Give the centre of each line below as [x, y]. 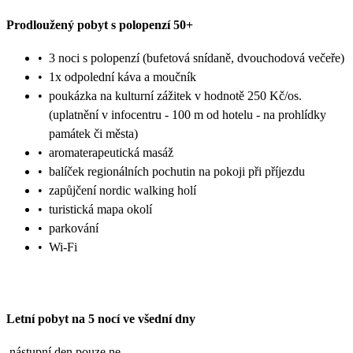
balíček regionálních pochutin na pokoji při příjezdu [177, 172]
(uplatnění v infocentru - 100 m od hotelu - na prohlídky [188, 115]
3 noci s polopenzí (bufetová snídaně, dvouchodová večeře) [197, 58]
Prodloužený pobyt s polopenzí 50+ [100, 25]
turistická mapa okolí [100, 210]
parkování [74, 229]
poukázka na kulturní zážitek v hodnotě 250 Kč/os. [175, 96]
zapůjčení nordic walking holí [123, 191]
